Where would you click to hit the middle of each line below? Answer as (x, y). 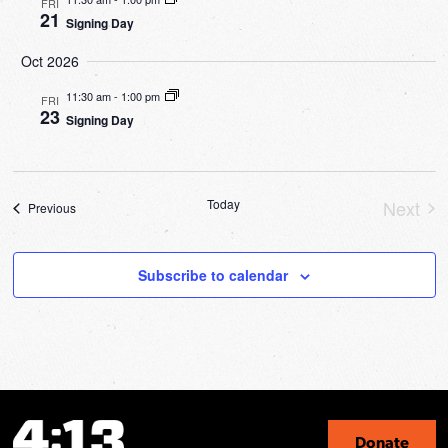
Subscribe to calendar (213, 275)
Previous (51, 208)
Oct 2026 (49, 61)
